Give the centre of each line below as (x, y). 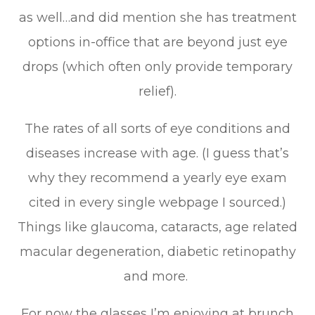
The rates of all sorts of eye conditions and (157, 129)
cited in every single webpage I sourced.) (157, 202)
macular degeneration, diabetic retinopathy (157, 252)
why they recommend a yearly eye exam (157, 178)
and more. (157, 276)
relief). (157, 91)
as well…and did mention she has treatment (157, 18)
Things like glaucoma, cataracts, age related (157, 227)
